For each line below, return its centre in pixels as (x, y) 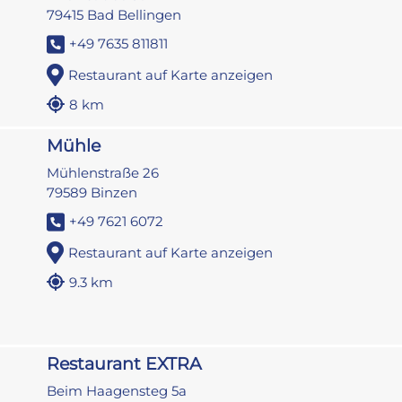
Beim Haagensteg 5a (117, 390)
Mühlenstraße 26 (103, 173)
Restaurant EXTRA (125, 363)
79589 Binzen (92, 193)
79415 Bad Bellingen (114, 15)
